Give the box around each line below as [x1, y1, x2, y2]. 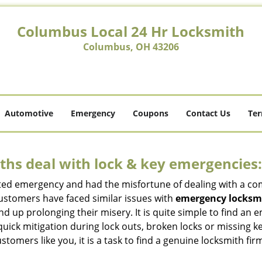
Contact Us [186, 108, 230, 119]
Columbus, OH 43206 [82, 40, 179, 53]
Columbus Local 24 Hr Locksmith [17, 22, 245, 41]
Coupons [133, 108, 168, 119]
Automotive [5, 108, 53, 119]
